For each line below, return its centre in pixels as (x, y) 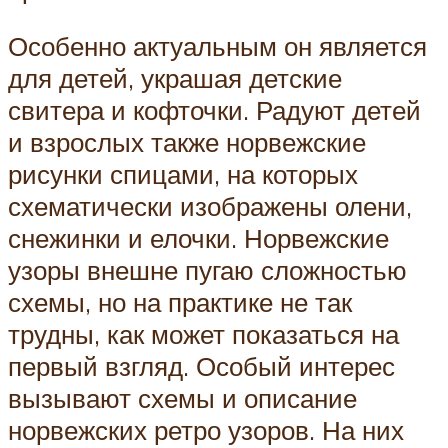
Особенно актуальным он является (217, 46)
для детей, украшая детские (175, 78)
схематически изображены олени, (210, 206)
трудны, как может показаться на (203, 334)
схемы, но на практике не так (180, 302)
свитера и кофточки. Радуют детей (214, 110)
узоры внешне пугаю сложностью (207, 270)
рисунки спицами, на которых (183, 174)
